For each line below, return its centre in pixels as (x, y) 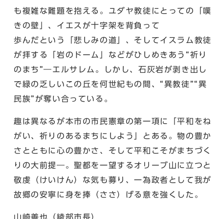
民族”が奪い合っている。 (63, 99)
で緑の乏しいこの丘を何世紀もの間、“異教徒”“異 (110, 84)
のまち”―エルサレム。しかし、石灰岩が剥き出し (110, 69)
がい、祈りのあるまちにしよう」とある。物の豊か (113, 136)
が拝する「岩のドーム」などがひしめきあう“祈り (110, 55)
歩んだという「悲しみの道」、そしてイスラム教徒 (113, 40)
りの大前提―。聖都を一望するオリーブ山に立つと (113, 165)
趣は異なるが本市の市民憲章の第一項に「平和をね (113, 121)
